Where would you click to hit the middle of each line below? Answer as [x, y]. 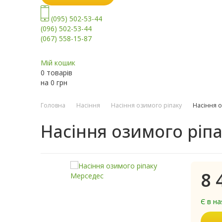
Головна [53, 106]
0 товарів [56, 73]
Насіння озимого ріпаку [146, 106]
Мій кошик [58, 63]
